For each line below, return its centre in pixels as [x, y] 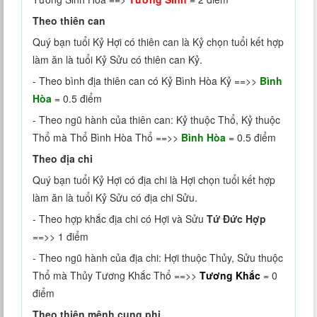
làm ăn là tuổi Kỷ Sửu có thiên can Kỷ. [117, 60]
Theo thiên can [69, 21]
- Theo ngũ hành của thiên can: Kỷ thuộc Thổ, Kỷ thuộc [156, 120]
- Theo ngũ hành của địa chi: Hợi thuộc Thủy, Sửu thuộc [158, 258]
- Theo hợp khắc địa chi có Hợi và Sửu [120, 219]
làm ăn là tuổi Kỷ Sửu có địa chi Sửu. [115, 198]
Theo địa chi [63, 159]
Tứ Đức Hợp [236, 219]
